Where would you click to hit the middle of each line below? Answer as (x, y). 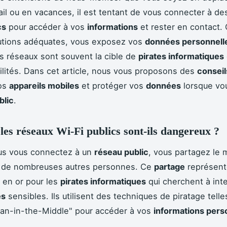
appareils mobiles (44, 85)
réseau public (121, 152)
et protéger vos (112, 85)
